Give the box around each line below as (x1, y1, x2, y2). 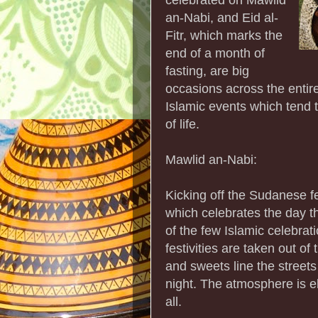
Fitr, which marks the (165, 28, 283, 43)
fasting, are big (165, 63, 249, 78)
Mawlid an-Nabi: (165, 152, 257, 167)
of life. (165, 116, 199, 131)
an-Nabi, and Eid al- (165, 10, 278, 25)
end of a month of (165, 45, 265, 60)
